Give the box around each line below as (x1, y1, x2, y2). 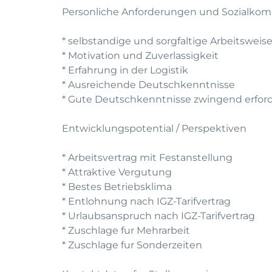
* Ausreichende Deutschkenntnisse (62, 79, 235, 90)
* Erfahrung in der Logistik (62, 64, 188, 76)
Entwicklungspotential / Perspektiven (62, 123, 246, 134)
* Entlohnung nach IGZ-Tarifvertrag (62, 195, 231, 207)
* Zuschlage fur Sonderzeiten (62, 239, 202, 251)
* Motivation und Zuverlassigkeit (62, 50, 219, 61)
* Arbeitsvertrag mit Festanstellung (62, 152, 233, 163)
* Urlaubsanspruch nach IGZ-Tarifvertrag (62, 210, 255, 222)
